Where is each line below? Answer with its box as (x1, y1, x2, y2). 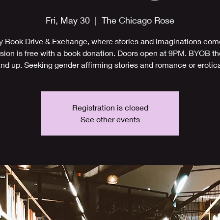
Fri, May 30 (46, 14, 90, 26)
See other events (80, 114, 140, 124)
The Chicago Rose (102, 14, 174, 26)
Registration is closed (72, 102, 148, 112)
